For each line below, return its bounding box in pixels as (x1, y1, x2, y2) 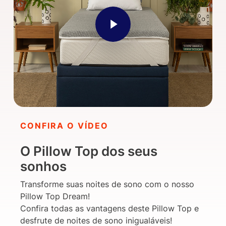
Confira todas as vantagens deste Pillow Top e (20, 203, 199, 213)
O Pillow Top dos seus (20, 143, 158, 159)
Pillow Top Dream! (20, 191, 90, 201)
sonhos (20, 158, 67, 174)
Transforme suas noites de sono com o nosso (20, 179, 195, 189)
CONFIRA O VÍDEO (20, 120, 109, 131)
